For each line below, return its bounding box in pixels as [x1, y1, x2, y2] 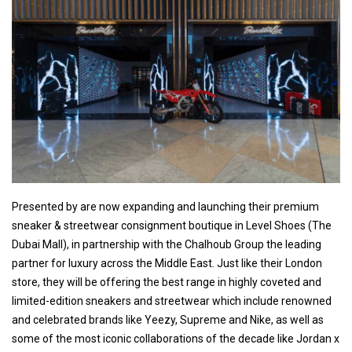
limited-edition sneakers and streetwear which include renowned [12, 294, 332, 307]
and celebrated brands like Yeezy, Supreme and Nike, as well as [12, 313, 324, 326]
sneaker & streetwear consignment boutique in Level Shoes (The [12, 218, 332, 232]
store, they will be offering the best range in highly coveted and [12, 275, 321, 288]
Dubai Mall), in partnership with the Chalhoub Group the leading [12, 237, 321, 251]
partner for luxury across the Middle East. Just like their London [12, 256, 322, 269]
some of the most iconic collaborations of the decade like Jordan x [12, 332, 339, 345]
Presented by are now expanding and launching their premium [12, 200, 319, 213]
